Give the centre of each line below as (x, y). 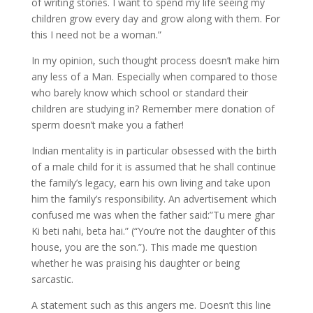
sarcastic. (52, 279)
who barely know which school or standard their (139, 92)
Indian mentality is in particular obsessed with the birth (154, 150)
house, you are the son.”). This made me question (144, 247)
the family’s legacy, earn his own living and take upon (151, 182)
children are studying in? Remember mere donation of (153, 108)
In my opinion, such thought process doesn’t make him (155, 60)
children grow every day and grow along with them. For (155, 18)
